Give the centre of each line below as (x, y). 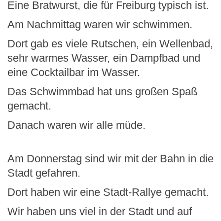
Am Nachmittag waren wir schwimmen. (100, 24)
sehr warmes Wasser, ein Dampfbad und (104, 58)
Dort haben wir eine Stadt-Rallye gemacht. (108, 192)
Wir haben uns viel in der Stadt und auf (100, 211)
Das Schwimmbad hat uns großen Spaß (102, 92)
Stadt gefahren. (44, 173)
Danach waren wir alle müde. (76, 125)
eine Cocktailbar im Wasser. (74, 72)
